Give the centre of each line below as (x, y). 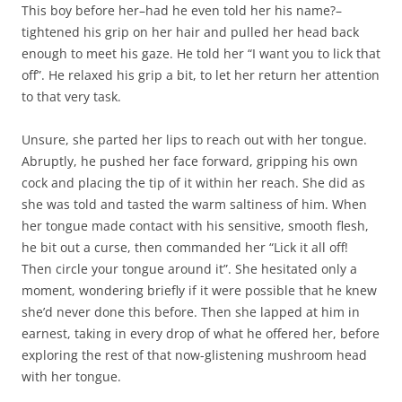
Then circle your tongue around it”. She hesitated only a (189, 268)
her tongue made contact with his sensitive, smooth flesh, (195, 225)
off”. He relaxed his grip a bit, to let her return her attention (201, 74)
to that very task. (71, 96)
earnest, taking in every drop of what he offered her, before (201, 333)
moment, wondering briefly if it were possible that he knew (199, 290)
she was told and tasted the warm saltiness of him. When (194, 204)
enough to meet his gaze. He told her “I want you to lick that (201, 53)
